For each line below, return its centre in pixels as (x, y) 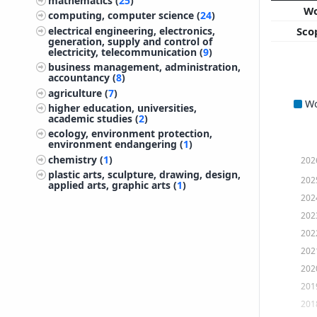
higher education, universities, (123, 108)
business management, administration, (145, 67)
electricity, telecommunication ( (126, 52)
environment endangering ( (116, 144)
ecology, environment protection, (131, 134)
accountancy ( (82, 78)
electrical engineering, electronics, (132, 30)
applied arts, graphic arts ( (113, 185)
